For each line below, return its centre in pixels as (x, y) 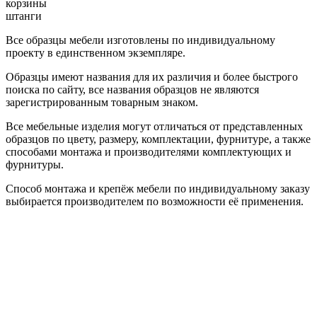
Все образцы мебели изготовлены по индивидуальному (140, 40)
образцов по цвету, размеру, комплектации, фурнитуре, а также (158, 139)
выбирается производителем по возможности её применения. (155, 201)
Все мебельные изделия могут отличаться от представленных (154, 126)
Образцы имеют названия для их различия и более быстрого (152, 76)
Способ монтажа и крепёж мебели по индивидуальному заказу (158, 188)
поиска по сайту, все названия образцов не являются (132, 89)
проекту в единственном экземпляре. (96, 52)
